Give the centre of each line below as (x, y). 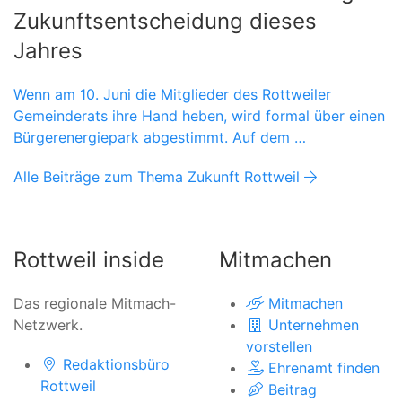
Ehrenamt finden (324, 367)
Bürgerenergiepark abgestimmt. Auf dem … (160, 138)
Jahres (48, 51)
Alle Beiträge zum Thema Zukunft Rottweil (159, 177)
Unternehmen (314, 324)
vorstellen (279, 346)
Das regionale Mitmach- (95, 303)
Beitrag (293, 389)
